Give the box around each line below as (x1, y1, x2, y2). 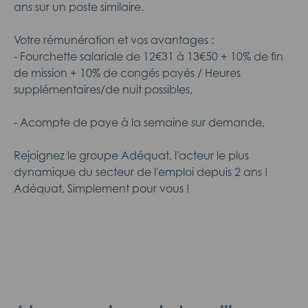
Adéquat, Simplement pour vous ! (14, 181, 190, 195)
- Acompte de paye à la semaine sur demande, (14, 115, 265, 129)
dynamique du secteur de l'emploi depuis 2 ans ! (14, 165, 268, 179)
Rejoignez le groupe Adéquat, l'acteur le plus (14, 148, 249, 162)
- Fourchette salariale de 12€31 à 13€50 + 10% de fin (14, 49, 283, 63)
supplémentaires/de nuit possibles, (14, 82, 192, 96)
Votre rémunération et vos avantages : (14, 33, 214, 47)
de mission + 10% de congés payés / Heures (14, 66, 241, 80)
